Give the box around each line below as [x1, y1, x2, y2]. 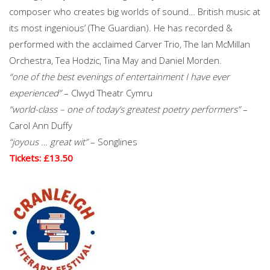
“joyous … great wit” [9, 135, 88, 148]
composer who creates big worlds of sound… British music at [9, 5, 260, 17]
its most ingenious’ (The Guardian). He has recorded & [9, 21, 233, 34]
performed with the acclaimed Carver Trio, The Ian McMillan [9, 37, 250, 50]
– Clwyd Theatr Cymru [61, 86, 152, 99]
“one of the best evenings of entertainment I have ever [9, 70, 230, 83]
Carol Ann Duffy [9, 119, 72, 131]
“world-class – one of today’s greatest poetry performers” [9, 102, 240, 115]
